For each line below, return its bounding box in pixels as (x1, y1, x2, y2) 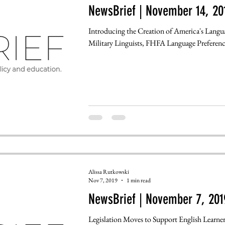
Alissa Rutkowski (88, 167, 129, 176)
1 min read (126, 176, 151, 185)
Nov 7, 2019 (88, 176, 118, 185)
